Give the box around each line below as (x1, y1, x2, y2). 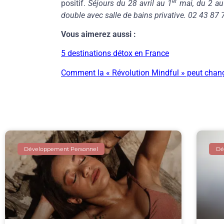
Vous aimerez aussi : (61, 29, 138, 39)
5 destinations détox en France (61, 48, 169, 58)
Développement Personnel (24, 145, 98, 152)
